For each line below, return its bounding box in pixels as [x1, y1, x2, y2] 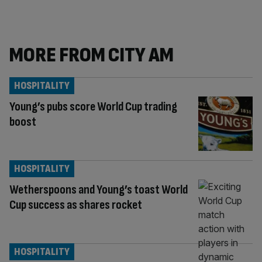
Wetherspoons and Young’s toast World [9, 182, 188, 198]
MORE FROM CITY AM [9, 43, 174, 68]
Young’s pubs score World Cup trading [9, 99, 177, 115]
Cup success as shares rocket [9, 197, 142, 213]
